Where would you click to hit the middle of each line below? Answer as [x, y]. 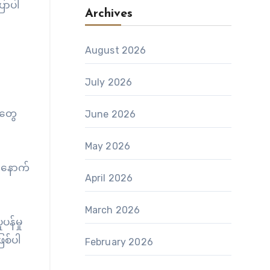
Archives [108, 14]
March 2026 [112, 210]
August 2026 [115, 50]
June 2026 [110, 114]
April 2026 [109, 178]
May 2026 [108, 146]
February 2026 [119, 242]
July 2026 [108, 82]
